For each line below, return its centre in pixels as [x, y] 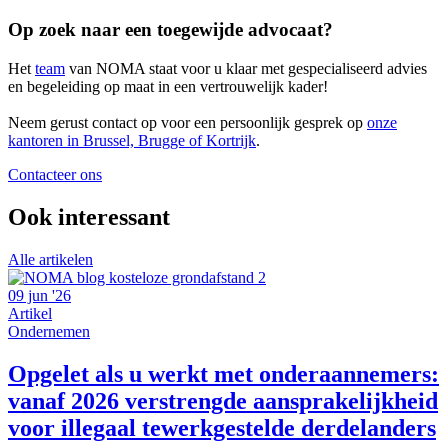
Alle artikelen [50, 259]
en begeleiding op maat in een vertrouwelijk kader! [170, 86]
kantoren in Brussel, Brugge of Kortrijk [132, 140]
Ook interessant [89, 216]
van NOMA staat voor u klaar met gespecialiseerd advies [246, 68]
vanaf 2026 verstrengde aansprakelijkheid [223, 400]
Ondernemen [49, 331]
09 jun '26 [39, 295]
